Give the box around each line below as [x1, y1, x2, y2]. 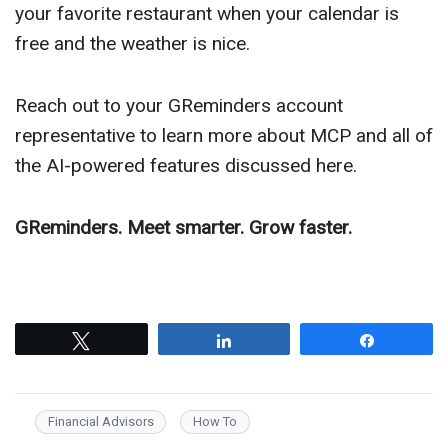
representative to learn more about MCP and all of [15, 124, 433, 148]
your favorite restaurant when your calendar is [15, 2, 399, 26]
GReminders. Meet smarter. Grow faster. [15, 216, 352, 240]
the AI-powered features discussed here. [15, 154, 357, 178]
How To [192, 414, 237, 430]
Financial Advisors [47, 414, 154, 430]
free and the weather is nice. [15, 32, 250, 56]
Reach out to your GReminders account [15, 94, 343, 118]
